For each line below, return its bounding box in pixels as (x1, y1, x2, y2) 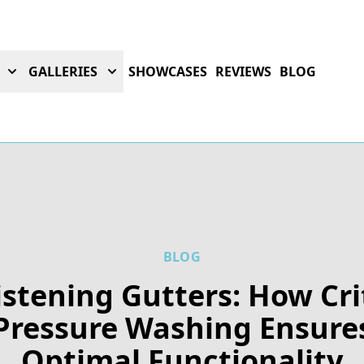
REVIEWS (215, 62, 271, 80)
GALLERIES (28, 62, 97, 80)
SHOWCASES (128, 62, 207, 80)
